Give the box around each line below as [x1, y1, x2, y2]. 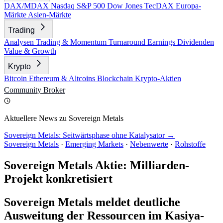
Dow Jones [107, 1, 144, 10]
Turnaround [109, 38, 147, 46]
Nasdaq [51, 1, 77, 10]
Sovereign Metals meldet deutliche [4, 195, 180, 209]
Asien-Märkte [28, 10, 71, 19]
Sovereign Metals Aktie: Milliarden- [4, 158, 189, 172]
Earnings [147, 38, 177, 46]
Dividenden [177, 38, 214, 46]
